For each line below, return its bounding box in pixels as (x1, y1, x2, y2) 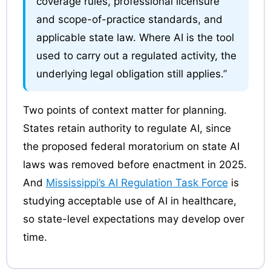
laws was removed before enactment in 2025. (22, 158, 247, 171)
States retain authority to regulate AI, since (22, 122, 231, 134)
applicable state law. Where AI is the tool (36, 31, 234, 44)
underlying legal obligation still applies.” (36, 68, 227, 80)
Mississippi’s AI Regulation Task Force (45, 177, 228, 189)
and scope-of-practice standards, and (36, 13, 223, 25)
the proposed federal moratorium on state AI (22, 140, 240, 152)
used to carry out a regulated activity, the (36, 50, 237, 62)
